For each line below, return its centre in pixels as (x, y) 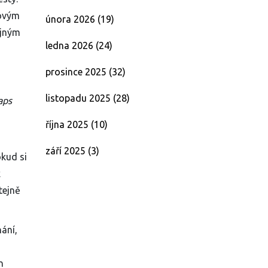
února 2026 (71, 19)
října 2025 (68, 124)
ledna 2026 (71, 45)
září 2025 (67, 151)
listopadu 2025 (79, 98)
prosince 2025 (77, 72)
